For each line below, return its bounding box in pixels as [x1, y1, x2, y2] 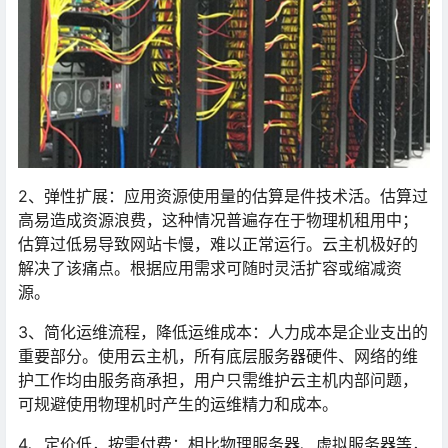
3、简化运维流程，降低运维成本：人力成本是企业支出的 [18, 322, 428, 343]
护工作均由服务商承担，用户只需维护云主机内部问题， [18, 370, 418, 391]
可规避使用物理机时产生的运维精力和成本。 [18, 394, 338, 415]
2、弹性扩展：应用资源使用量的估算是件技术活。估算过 [18, 186, 428, 207]
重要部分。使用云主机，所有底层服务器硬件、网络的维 [18, 346, 418, 367]
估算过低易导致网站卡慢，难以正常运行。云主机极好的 [18, 234, 418, 255]
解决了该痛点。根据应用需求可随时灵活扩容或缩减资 [18, 258, 402, 279]
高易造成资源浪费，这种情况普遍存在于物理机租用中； [18, 210, 418, 231]
